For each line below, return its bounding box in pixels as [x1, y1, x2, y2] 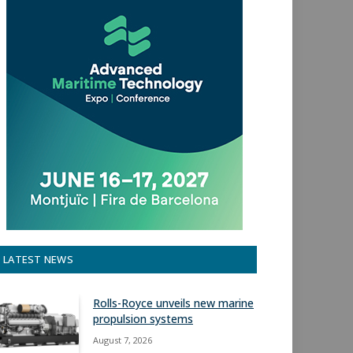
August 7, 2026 [93, 334, 152, 346]
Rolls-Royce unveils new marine [93, 295, 254, 310]
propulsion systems [93, 311, 193, 326]
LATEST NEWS [3, 252, 73, 266]
